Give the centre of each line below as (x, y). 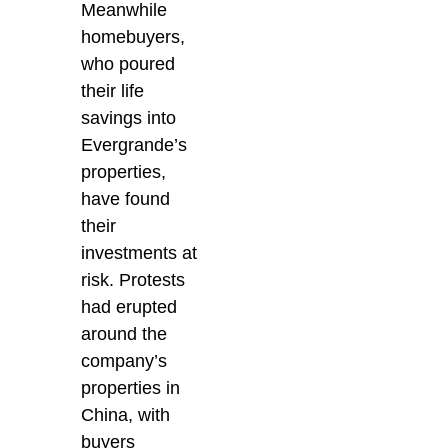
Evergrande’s (134, 144)
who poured (128, 63)
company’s (124, 360)
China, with (126, 414)
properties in (131, 387)
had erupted (129, 306)
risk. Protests (133, 279)
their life (113, 90)
